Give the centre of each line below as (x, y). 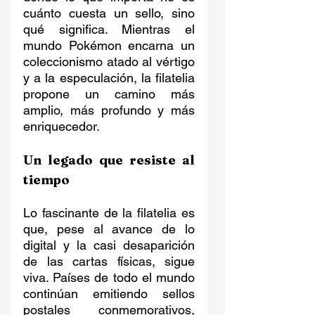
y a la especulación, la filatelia (109, 78)
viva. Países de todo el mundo (109, 278)
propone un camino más (109, 94)
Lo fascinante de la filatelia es (109, 213)
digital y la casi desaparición (109, 245)
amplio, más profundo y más (109, 110)
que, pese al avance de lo (109, 229)
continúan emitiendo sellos (109, 294)
